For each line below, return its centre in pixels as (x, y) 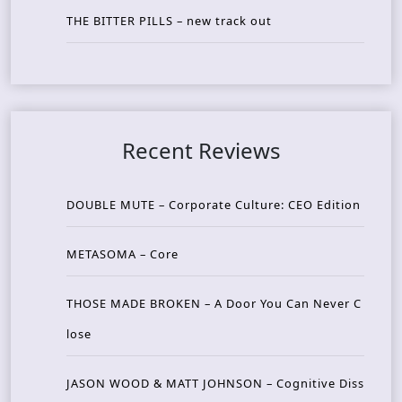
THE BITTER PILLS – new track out (169, 20)
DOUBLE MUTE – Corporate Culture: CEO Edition (214, 204)
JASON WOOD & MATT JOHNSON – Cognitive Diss (215, 383)
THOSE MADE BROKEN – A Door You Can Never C (214, 303)
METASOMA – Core (122, 253)
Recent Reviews (201, 150)
